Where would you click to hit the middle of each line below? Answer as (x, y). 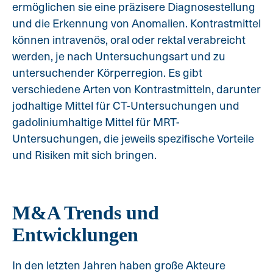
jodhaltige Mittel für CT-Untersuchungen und (126, 105)
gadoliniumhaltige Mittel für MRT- (96, 121)
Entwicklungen (75, 234)
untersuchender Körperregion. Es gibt (107, 72)
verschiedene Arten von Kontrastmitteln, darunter (136, 88)
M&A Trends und (86, 212)
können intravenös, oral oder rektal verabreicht (129, 39)
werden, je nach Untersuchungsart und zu (119, 55)
